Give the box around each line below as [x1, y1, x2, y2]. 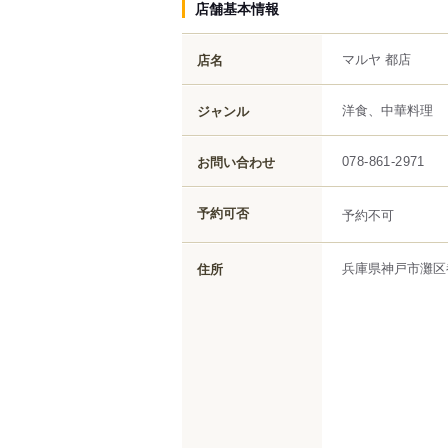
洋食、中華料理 [342, 100, 433, 120]
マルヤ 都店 [342, 49, 411, 69]
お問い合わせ [197, 152, 275, 172]
